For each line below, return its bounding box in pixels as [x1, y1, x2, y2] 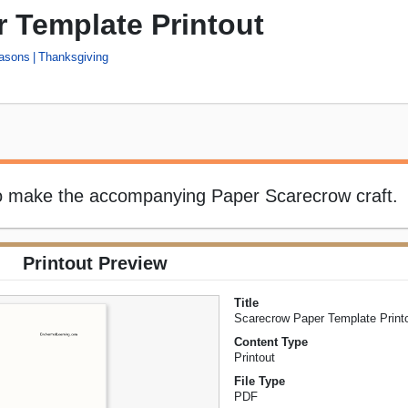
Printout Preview [22, 253, 168, 274]
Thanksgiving [37, 49, 108, 64]
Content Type [234, 335, 309, 350]
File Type [234, 374, 286, 389]
